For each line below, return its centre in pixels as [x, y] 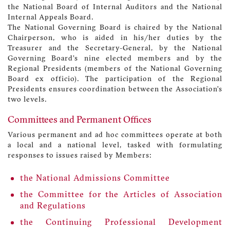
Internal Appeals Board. [51, 18]
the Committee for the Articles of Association [121, 195]
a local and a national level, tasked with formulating [115, 146]
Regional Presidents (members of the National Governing [115, 69]
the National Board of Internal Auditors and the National [115, 8]
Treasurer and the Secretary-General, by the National [115, 49]
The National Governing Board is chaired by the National [115, 28]
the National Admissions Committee [95, 178]
